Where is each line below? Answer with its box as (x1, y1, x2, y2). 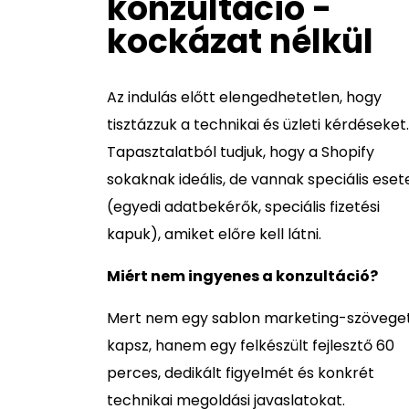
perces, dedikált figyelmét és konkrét (107, 362, 374, 383)
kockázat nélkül (107, 18, 373, 65)
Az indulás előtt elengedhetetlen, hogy (107, 87, 382, 108)
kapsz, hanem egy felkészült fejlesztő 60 (107, 335, 394, 356)
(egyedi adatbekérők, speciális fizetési (107, 196, 380, 217)
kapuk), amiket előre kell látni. (107, 224, 321, 245)
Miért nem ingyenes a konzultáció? (107, 266, 378, 287)
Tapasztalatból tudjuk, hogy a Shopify (107, 142, 374, 163)
